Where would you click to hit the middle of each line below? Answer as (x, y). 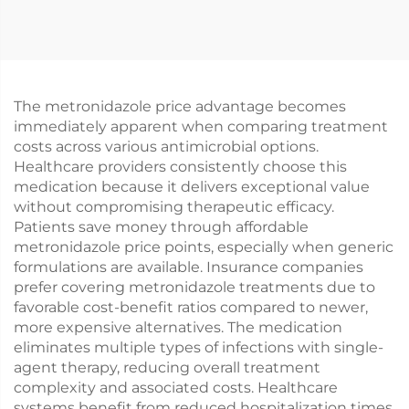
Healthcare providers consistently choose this (180, 167)
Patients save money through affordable (161, 227)
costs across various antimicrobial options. (166, 147)
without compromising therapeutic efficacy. (174, 207)
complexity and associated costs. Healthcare (176, 388)
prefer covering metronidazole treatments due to (194, 287)
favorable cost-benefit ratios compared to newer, (191, 307)
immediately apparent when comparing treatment (201, 126)
